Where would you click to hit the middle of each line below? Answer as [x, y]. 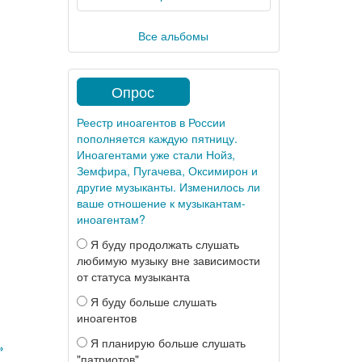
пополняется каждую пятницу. [157, 138]
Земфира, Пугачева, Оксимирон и [167, 170]
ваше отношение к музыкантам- [161, 203]
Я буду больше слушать [152, 301]
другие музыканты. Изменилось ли [168, 187]
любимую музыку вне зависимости [168, 260]
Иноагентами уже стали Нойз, [156, 154]
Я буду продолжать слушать [163, 244]
